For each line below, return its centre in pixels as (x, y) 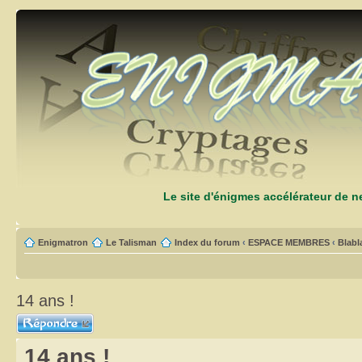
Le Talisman (131, 242)
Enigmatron (63, 242)
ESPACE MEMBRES (289, 242)
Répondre (36, 318)
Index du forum (207, 242)
